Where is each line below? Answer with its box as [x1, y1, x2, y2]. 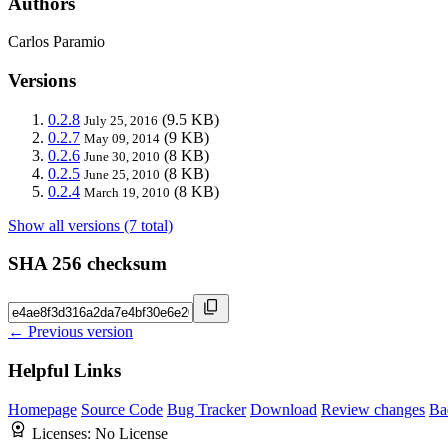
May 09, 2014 [84, 130, 160, 146]
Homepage [8, 400, 77, 418]
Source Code [81, 400, 163, 418]
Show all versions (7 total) [8, 216, 173, 234]
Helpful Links [8, 359, 121, 381]
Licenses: [32, 424, 95, 442]
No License [95, 424, 168, 442]
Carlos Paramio [8, 33, 105, 51]
